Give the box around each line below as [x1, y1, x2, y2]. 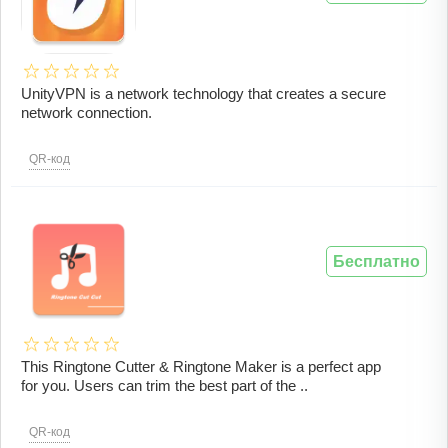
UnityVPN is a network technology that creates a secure [21, 85, 386, 103]
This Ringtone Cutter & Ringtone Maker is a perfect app [21, 358, 381, 376]
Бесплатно [333, 253, 420, 271]
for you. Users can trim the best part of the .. [21, 377, 308, 395]
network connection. [21, 104, 152, 122]
